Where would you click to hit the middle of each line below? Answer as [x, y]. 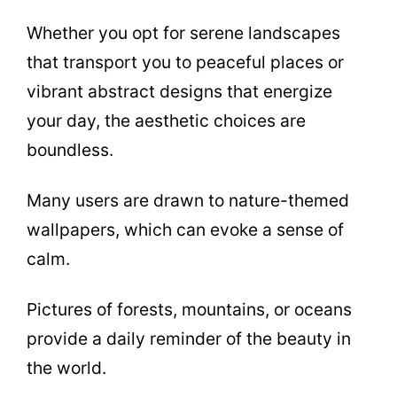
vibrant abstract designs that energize [179, 91]
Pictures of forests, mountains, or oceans [189, 309]
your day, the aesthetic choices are [166, 120]
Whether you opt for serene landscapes [183, 32]
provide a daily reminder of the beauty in [189, 338]
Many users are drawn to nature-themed [188, 200]
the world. [66, 367]
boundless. [70, 149]
